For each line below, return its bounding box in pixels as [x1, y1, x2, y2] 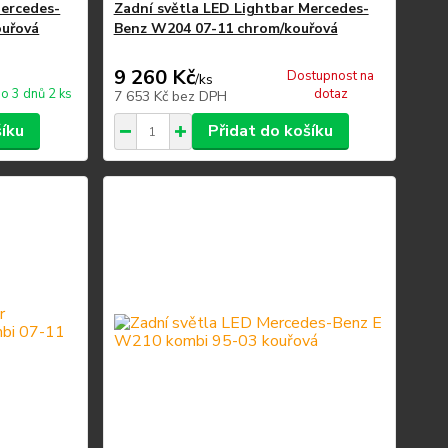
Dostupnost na [287, 67, 375, 85]
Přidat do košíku [207, 120, 333, 142]
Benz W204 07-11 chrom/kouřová [113, 19, 338, 38]
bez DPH [171, 87, 227, 106]
